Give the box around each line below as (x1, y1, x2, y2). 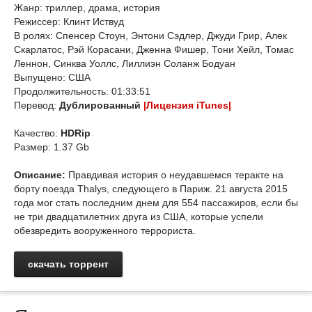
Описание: (14, 169, 65, 180)
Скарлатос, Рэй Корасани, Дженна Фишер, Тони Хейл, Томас (14, 44, 294, 55)
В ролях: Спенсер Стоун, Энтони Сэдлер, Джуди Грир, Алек (14, 30, 287, 41)
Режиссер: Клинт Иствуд (14, 16, 124, 27)
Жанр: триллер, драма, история (14, 2, 160, 13)
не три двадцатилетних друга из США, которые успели (14, 211, 263, 222)
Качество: (14, 127, 61, 139)
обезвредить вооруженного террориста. (14, 225, 196, 236)
